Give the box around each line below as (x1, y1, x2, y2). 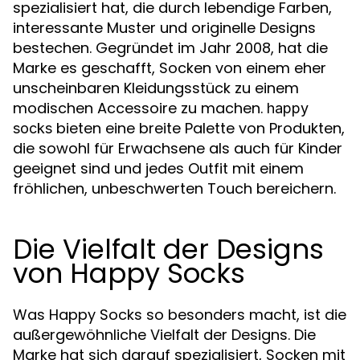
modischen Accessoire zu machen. (13, 98, 267, 118)
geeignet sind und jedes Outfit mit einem (13, 158, 304, 178)
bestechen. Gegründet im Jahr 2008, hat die (13, 38, 328, 58)
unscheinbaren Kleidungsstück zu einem (13, 78, 299, 98)
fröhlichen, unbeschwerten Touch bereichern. (13, 178, 336, 198)
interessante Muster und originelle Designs (13, 18, 316, 38)
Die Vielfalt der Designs (13, 230, 324, 268)
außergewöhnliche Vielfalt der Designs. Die (13, 325, 316, 345)
